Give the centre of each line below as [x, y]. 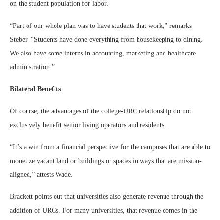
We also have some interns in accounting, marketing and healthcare [103, 53]
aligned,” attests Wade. [42, 175]
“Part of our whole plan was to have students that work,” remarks [101, 26]
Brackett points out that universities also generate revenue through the [107, 197]
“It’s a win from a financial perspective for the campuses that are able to [110, 147]
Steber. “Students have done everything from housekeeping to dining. [106, 40]
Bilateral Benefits [35, 89]
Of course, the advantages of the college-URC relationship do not [100, 111]
